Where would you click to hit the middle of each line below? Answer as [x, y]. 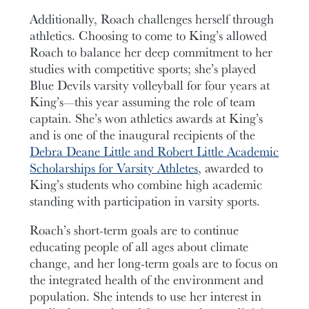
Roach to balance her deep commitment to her [151, 51]
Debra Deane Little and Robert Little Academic [154, 151]
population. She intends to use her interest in [146, 296]
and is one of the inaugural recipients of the [143, 134]
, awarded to [231, 167]
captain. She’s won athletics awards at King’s [147, 118]
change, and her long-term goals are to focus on [154, 263]
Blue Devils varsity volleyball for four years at [150, 84]
